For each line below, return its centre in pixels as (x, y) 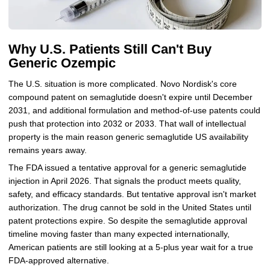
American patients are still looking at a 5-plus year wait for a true (130, 247)
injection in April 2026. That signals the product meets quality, (124, 181)
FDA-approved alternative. (58, 260)
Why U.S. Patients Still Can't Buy (110, 49)
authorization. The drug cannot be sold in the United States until (130, 207)
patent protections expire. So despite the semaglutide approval (127, 221)
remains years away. (47, 151)
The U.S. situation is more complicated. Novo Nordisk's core (122, 84)
